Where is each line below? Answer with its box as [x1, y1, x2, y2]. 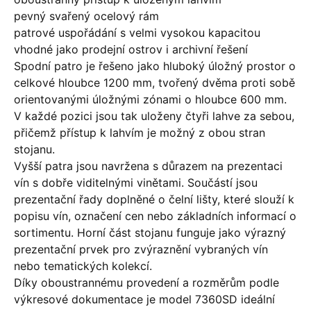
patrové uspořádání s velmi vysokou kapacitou [14, 26, 260, 40]
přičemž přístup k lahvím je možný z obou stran [14, 126, 265, 140]
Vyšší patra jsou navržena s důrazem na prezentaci [14, 159, 283, 173]
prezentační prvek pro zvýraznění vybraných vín [14, 242, 268, 256]
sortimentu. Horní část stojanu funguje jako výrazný [14, 226, 286, 239]
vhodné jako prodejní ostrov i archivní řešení [14, 42, 248, 56]
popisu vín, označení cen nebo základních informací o [14, 209, 296, 223]
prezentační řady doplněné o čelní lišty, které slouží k [14, 192, 294, 206]
